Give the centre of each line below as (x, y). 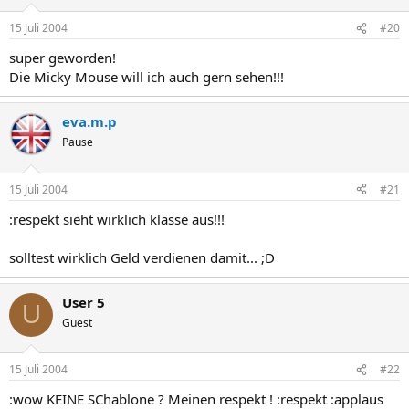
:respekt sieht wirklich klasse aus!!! (117, 219)
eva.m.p (89, 121)
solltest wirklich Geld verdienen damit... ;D (142, 257)
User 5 (84, 302)
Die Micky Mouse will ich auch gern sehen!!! (147, 77)
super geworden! (63, 58)
